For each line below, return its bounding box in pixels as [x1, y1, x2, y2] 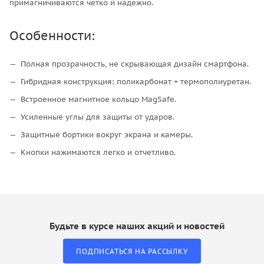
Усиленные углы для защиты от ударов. [21, 111, 174, 122]
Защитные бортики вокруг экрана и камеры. [21, 129, 193, 140]
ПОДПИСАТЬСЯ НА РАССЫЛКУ [76, 247, 188, 256]
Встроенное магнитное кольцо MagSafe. [21, 94, 176, 104]
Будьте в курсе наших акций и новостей [49, 220, 225, 232]
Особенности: [9, 27, 95, 44]
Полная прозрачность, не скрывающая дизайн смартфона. [21, 58, 249, 69]
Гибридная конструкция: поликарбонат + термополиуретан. [21, 76, 251, 87]
